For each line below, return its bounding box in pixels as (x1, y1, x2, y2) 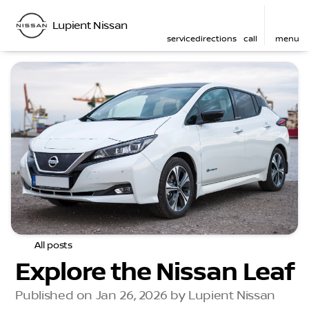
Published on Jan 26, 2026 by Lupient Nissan (15, 288, 275, 303)
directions (195, 34, 237, 44)
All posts (34, 239, 72, 251)
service (167, 34, 195, 44)
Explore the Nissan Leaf (15, 257, 294, 288)
